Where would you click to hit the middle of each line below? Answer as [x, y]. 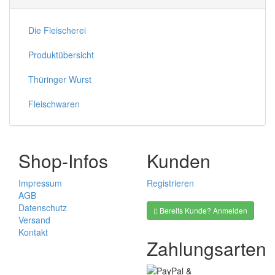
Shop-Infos [63, 161]
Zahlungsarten [207, 249]
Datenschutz [43, 208]
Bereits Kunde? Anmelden [203, 211]
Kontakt [33, 232]
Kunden [179, 161]
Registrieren [170, 183]
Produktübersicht [61, 55]
